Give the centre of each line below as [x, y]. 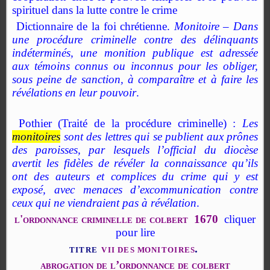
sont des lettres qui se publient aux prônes [159, 137]
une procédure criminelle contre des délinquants [135, 39]
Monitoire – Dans [216, 26]
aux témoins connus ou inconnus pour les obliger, [135, 66]
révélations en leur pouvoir [74, 93]
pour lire [135, 232]
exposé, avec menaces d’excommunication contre [135, 190]
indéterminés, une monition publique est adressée [135, 53]
